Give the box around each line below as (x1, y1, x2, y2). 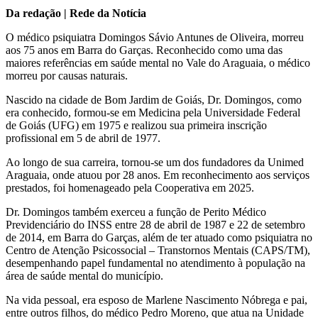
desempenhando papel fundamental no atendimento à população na (6, 256, 305, 269)
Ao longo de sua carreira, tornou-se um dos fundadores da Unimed (6, 155, 304, 168)
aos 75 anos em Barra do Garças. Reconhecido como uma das (6, 43, 283, 56)
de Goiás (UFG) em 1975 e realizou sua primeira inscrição (6, 119, 267, 131)
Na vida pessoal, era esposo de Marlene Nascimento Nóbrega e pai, (6, 293, 307, 306)
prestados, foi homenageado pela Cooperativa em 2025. (6, 181, 254, 194)
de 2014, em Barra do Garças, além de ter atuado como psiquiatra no (6, 231, 312, 243)
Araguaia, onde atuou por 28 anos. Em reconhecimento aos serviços (6, 168, 309, 181)
